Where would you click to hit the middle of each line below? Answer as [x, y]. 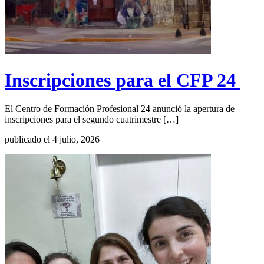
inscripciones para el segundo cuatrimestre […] [92, 120]
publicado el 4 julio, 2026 [52, 140]
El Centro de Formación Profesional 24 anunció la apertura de [120, 109]
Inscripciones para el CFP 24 [123, 80]
